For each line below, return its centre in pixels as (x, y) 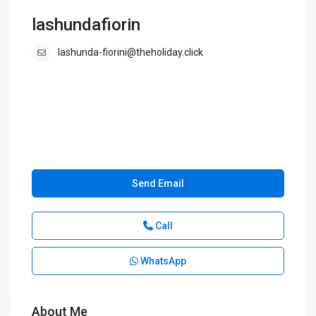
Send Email (158, 184)
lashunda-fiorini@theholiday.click (131, 53)
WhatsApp (162, 261)
